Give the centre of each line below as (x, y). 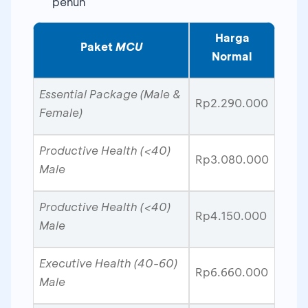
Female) (61, 112)
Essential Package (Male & (110, 93)
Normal (232, 56)
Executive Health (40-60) (108, 263)
